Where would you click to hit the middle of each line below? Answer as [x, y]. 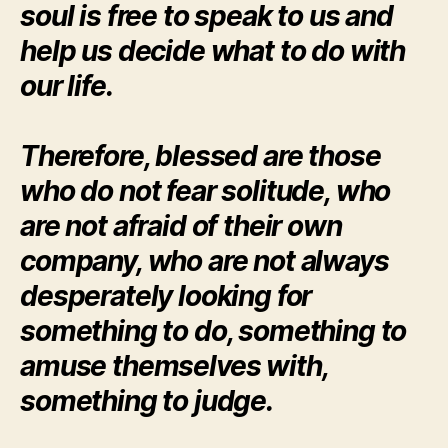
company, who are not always [204, 261]
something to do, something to [213, 331]
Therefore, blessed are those [200, 156]
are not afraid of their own [181, 226]
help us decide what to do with [213, 51]
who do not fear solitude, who [205, 191]
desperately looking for [166, 296]
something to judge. [146, 401]
